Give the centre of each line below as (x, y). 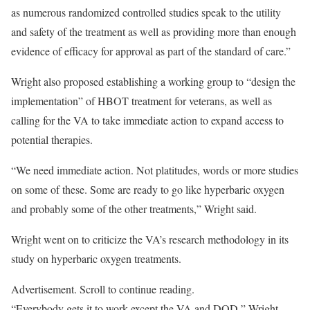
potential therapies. (52, 139)
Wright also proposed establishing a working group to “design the (153, 81)
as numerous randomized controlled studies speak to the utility (146, 12)
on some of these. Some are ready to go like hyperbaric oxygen (148, 189)
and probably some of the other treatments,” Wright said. (134, 209)
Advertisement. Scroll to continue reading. (103, 289)
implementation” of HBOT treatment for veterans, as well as (142, 101)
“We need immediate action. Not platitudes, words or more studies (155, 170)
